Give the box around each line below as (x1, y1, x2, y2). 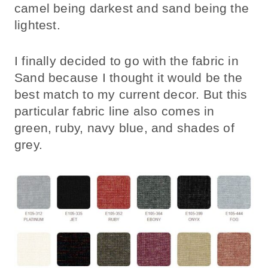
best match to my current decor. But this (14, 87, 248, 102)
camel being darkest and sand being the (14, 1, 249, 16)
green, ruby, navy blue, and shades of (14, 121, 234, 135)
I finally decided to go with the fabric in (14, 54, 239, 68)
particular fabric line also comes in (14, 104, 215, 118)
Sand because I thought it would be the (14, 71, 242, 85)
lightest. (14, 18, 60, 32)
